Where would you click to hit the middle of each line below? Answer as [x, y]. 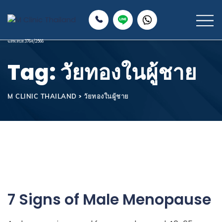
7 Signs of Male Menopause [109, 200]
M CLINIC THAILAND [42, 96]
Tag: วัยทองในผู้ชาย [102, 73]
